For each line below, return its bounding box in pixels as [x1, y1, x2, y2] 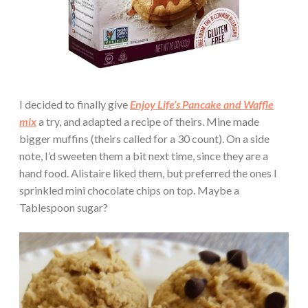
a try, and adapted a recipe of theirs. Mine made [36, 114, 259, 128]
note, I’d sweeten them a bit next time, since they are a [19, 148, 268, 162]
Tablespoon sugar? [19, 200, 108, 214]
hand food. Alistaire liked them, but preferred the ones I [19, 166, 277, 179]
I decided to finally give [19, 97, 130, 111]
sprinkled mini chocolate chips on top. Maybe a [19, 183, 239, 197]
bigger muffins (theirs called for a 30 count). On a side [19, 131, 269, 145]
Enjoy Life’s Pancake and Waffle [130, 97, 274, 111]
